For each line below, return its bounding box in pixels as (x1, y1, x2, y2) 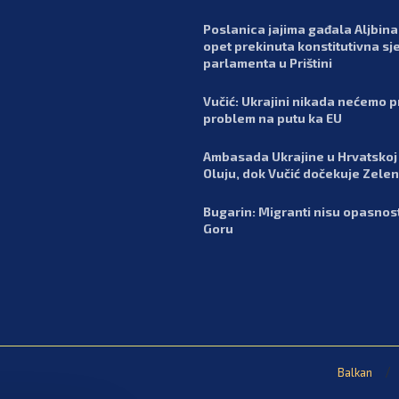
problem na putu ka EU (203, 110, 342, 126)
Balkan (337, 364, 372, 379)
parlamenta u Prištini (203, 54, 332, 70)
